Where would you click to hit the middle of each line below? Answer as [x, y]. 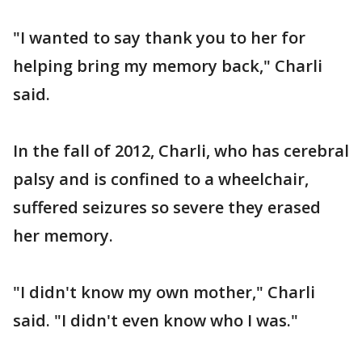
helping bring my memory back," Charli [168, 66]
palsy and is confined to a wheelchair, [161, 179]
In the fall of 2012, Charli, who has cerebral [181, 151]
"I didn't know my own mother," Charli [164, 292]
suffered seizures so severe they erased [167, 207]
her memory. [63, 236]
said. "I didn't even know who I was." [156, 320]
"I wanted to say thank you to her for [159, 38]
